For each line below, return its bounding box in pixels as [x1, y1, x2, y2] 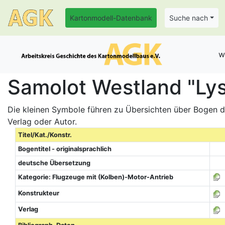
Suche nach [169, 14, 208, 22]
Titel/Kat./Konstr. [18, 131, 72, 139]
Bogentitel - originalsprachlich [18, 145, 111, 153]
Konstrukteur [18, 189, 59, 197]
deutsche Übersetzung [18, 159, 90, 167]
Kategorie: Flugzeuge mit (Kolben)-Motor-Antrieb [18, 173, 173, 181]
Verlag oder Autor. [8, 117, 77, 127]
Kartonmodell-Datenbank [70, 14, 152, 22]
